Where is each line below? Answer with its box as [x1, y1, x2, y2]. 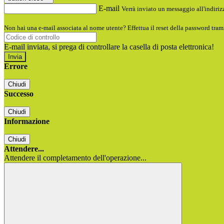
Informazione [4, 117, 49, 126]
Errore [4, 62, 27, 71]
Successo [4, 89, 33, 98]
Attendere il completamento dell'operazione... [4, 153, 146, 162]
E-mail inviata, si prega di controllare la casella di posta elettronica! [4, 42, 214, 51]
